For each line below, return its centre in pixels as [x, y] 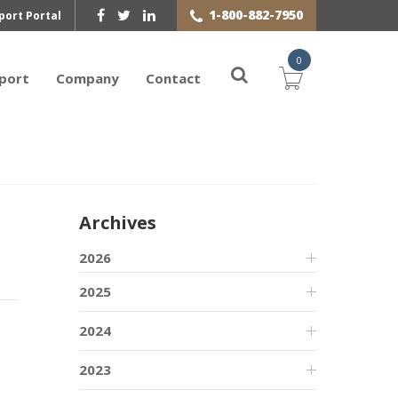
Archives [118, 223]
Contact [173, 78]
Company [88, 78]
